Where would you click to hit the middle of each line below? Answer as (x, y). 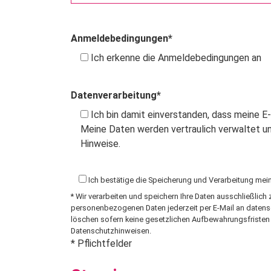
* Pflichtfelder (101, 244)
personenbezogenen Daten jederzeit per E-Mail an (158, 208)
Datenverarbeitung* (116, 96)
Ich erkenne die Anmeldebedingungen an (176, 58)
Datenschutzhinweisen (110, 231)
